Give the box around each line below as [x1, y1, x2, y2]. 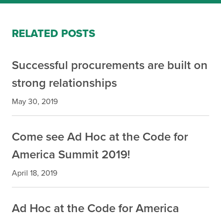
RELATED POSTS [12, 26, 95, 42]
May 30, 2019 [12, 96, 58, 108]
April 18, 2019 [12, 167, 57, 179]
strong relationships [12, 74, 117, 92]
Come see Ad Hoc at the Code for [12, 128, 188, 146]
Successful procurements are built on [12, 56, 208, 74]
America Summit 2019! [12, 146, 130, 163]
